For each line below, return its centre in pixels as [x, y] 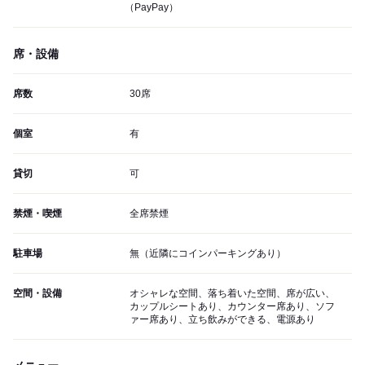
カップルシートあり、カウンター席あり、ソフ [232, 306]
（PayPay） [152, 7]
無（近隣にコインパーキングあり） [208, 253]
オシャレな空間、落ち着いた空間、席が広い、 [232, 293]
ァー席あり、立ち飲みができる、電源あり [222, 319]
